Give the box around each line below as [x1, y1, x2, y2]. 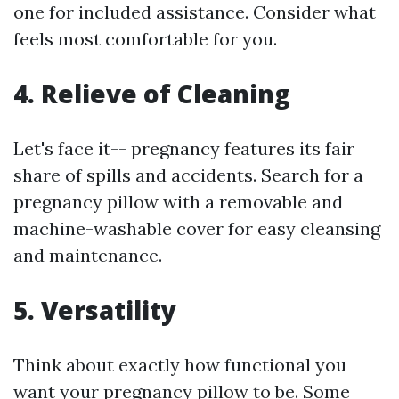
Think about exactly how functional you [13, 354, 346, 377]
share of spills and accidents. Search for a [13, 164, 363, 187]
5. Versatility [13, 293, 176, 328]
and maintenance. [13, 244, 162, 267]
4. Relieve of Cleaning [13, 77, 290, 111]
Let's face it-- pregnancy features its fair [13, 137, 354, 160]
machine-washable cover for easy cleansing [13, 217, 380, 240]
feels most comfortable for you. [13, 28, 277, 51]
